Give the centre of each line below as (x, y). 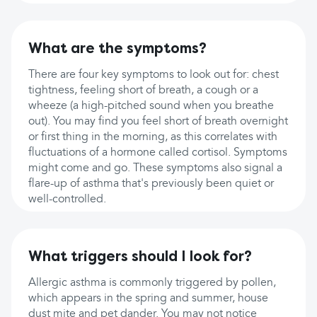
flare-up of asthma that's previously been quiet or (151, 184)
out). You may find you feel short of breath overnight (158, 122)
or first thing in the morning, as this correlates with (153, 137)
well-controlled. (67, 200)
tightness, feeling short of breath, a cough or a (143, 91)
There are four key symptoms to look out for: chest (154, 75)
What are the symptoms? (117, 48)
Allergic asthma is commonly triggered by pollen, (152, 283)
